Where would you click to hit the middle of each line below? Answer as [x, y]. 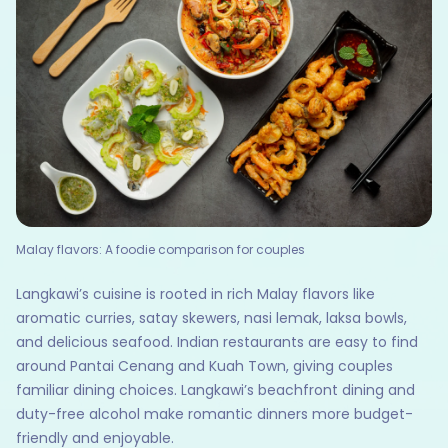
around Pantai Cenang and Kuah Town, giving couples [204, 366]
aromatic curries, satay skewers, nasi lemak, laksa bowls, [211, 318]
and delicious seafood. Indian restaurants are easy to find [217, 342]
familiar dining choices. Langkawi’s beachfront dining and [215, 390]
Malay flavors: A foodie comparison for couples [160, 250]
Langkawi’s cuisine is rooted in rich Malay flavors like [195, 294]
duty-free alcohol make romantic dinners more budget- [214, 414]
